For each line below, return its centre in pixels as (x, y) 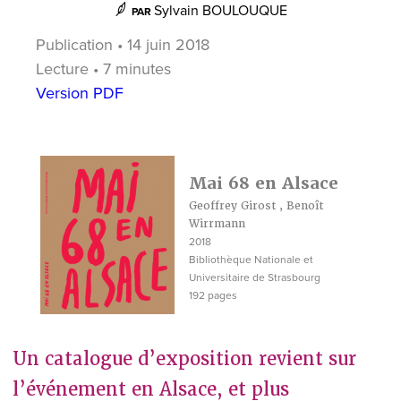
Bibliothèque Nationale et (251, 259)
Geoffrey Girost (232, 205)
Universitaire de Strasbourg (254, 277)
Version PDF (80, 93)
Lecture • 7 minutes (103, 68)
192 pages (213, 295)
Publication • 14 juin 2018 (123, 44)
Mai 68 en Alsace (263, 183)
